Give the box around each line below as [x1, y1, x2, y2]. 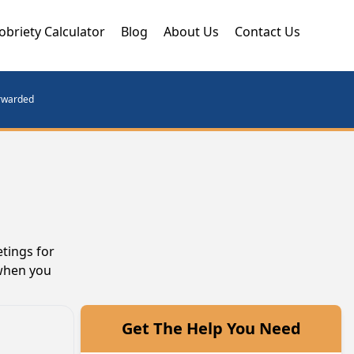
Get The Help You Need [121, 318, 301, 339]
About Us [164, 23, 219, 40]
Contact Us [235, 23, 300, 40]
